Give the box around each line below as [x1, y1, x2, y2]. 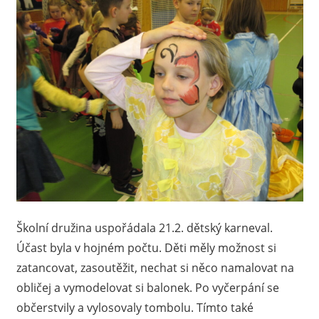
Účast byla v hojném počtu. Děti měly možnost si [16, 239, 276, 256]
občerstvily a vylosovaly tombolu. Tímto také [16, 299, 253, 315]
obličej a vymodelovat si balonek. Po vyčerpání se [16, 279, 279, 296]
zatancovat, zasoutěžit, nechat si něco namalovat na [16, 259, 294, 276]
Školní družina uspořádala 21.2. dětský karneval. [16, 219, 273, 236]
